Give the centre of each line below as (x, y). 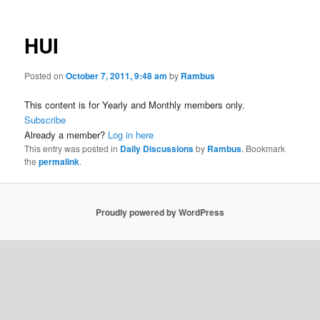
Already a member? (66, 135)
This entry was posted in (72, 148)
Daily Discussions (157, 149)
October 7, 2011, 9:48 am (117, 75)
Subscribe (45, 120)
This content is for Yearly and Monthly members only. (135, 105)
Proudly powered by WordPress (160, 212)
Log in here (131, 135)
